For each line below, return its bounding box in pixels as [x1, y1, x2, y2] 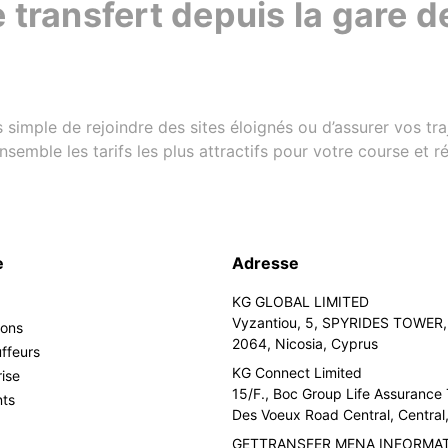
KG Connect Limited [232, 364, 363, 381]
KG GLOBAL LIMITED [232, 293, 370, 310]
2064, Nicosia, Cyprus [232, 335, 379, 352]
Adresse [232, 253, 300, 273]
